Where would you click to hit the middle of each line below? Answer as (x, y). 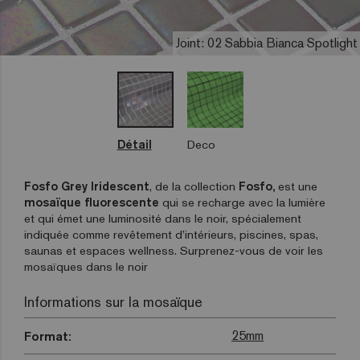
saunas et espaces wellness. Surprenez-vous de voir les (174, 251)
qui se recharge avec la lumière (242, 202)
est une (296, 186)
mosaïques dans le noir (86, 267)
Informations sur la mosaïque (113, 302)
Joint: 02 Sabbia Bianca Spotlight (266, 43)
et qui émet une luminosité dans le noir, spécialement (163, 219)
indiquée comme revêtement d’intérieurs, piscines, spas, (171, 235)
